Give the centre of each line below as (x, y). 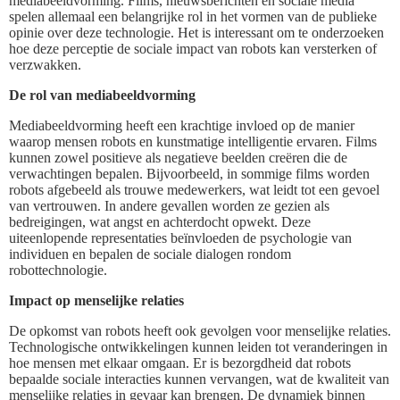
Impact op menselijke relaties (96, 300)
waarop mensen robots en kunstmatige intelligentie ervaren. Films (193, 141)
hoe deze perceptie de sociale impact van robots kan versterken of (193, 48)
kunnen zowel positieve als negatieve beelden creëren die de (178, 157)
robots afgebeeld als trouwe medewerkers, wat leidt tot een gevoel (194, 189)
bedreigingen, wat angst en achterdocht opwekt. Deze (160, 221)
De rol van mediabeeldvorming (102, 95)
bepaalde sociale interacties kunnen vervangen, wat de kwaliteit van (199, 379)
